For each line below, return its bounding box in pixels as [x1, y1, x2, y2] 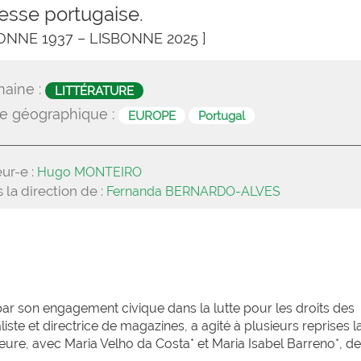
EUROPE [128, 108, 176, 122]
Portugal [198, 108, 246, 122]
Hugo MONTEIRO [37, 164, 143, 180]
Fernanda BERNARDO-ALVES [106, 184, 281, 199]
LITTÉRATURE [55, 83, 135, 98]
